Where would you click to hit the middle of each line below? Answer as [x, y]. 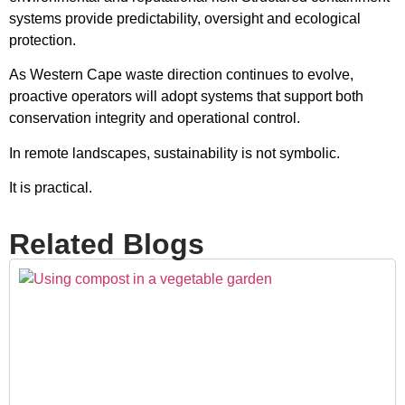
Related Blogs [107, 245]
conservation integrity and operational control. [155, 118]
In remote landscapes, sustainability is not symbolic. [174, 153]
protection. [42, 40]
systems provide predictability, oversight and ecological [185, 18]
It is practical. [51, 188]
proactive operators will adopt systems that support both [186, 97]
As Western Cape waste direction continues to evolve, [181, 75]
